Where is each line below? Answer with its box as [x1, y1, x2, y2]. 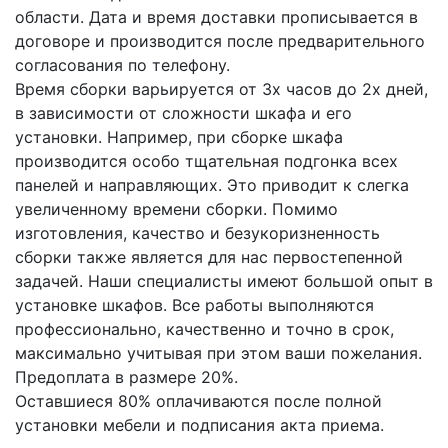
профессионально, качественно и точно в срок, [15, 319, 394, 339]
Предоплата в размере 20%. [15, 367, 238, 387]
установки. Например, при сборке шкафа [15, 127, 343, 147]
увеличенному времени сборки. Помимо [15, 199, 338, 219]
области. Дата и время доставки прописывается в [15, 7, 418, 27]
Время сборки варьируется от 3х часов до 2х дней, [15, 79, 428, 99]
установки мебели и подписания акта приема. [15, 415, 384, 435]
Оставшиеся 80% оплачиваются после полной [15, 391, 382, 411]
